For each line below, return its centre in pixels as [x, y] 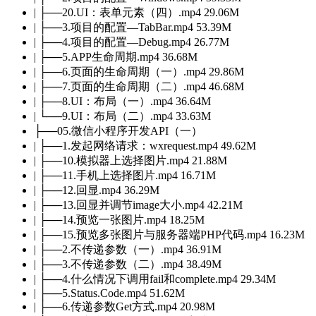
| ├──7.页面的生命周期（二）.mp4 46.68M [139, 86]
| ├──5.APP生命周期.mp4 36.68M [116, 56]
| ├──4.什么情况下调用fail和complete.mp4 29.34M [155, 279]
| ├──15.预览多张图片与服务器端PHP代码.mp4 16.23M [169, 234]
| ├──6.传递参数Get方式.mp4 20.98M [124, 306]
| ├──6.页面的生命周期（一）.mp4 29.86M [139, 71]
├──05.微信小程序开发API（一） [118, 130]
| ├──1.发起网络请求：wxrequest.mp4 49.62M [145, 145]
